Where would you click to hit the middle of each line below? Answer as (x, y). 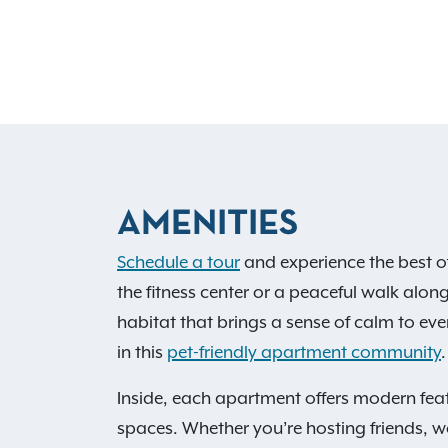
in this (142, 351)
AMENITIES (207, 224)
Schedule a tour (178, 261)
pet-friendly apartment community (304, 351)
